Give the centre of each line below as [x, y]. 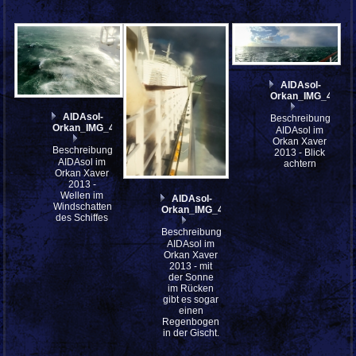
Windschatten [83, 207]
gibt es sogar [191, 299]
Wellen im [82, 196]
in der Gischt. [191, 333]
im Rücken [191, 288]
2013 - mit [191, 266]
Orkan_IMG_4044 [201, 209]
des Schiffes [82, 218]
